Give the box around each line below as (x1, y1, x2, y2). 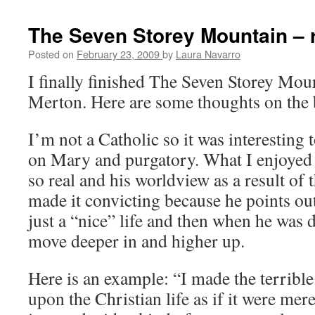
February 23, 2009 (77, 46, 160, 61)
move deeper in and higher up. (28, 229, 245, 252)
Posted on (28, 46, 74, 61)
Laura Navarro (176, 46, 240, 61)
